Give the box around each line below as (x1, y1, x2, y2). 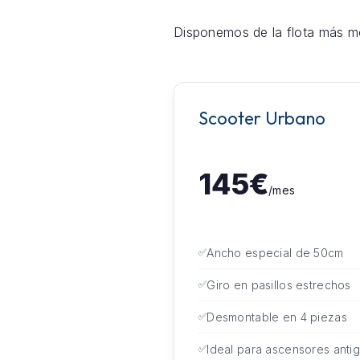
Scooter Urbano (198, 106, 325, 129)
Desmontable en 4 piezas (207, 309, 347, 324)
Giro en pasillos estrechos (207, 277, 351, 292)
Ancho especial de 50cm (207, 245, 344, 260)
